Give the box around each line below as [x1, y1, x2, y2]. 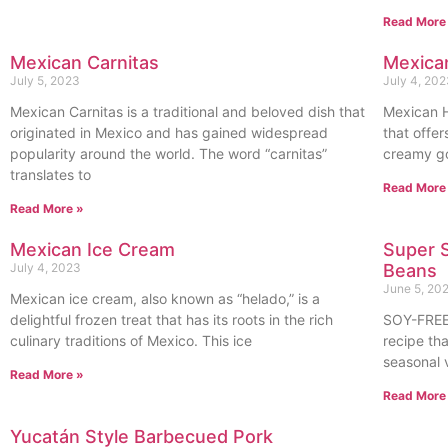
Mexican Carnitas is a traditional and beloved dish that [10, 103, 365, 120]
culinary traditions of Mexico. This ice [10, 332, 252, 349]
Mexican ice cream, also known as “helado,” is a [10, 290, 320, 307]
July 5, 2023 [10, 73, 80, 88]
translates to [10, 166, 91, 183]
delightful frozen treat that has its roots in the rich [10, 311, 333, 328]
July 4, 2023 [10, 260, 81, 275]
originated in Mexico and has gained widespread [10, 124, 328, 141]
